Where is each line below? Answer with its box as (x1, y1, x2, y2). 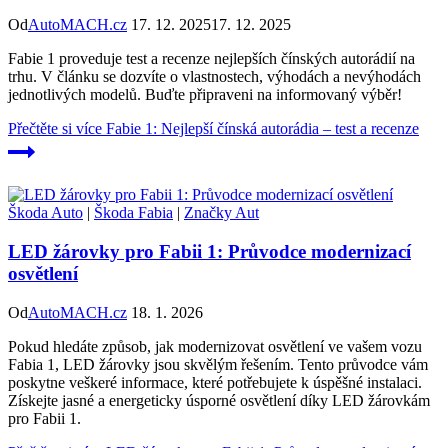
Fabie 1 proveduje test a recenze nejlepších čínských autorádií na (8, 50, 415, 68)
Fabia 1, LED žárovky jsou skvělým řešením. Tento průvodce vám (8, 355, 428, 373)
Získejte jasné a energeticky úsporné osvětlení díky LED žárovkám (8, 391, 430, 409)
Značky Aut (184, 204, 259, 222)
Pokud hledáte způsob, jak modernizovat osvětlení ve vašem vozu (8, 337, 422, 355)
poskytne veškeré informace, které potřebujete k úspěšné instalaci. (8, 373, 422, 391)
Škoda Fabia (94, 204, 173, 222)
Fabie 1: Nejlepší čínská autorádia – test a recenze (102, 120, 419, 138)
